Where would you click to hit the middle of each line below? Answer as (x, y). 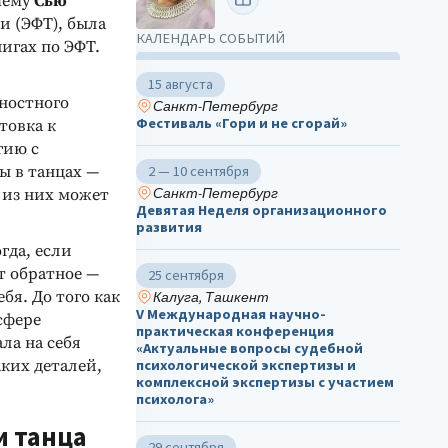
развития (169, 227)
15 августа (180, 84)
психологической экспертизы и (246, 365)
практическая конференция (235, 331)
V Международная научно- (231, 314)
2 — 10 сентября (198, 171)
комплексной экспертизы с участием (265, 382)
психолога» (175, 399)
